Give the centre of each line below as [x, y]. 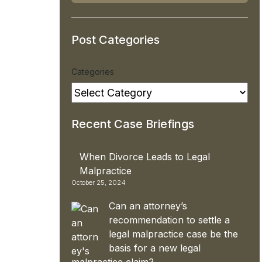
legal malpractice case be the [173, 234]
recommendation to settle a [169, 220]
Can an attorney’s [148, 206]
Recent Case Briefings [133, 124]
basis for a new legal [155, 248]
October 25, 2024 [99, 182]
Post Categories [116, 39]
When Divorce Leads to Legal [145, 156]
